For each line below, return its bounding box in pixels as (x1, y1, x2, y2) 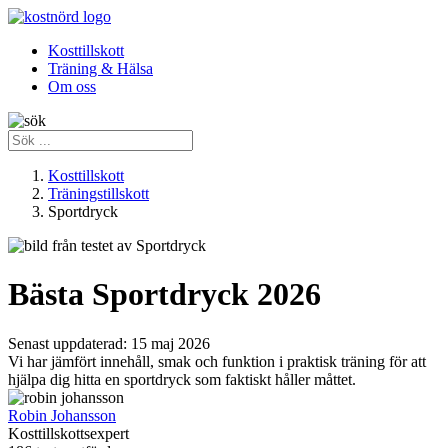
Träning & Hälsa (48, 60, 153, 77)
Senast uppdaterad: (8, 334, 131, 352)
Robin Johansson (8, 406, 116, 424)
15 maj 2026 (131, 334, 210, 352)
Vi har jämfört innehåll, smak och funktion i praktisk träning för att (8, 352, 426, 370)
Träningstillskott (48, 185, 149, 202)
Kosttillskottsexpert (8, 424, 129, 442)
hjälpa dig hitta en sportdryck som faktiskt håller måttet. (8, 370, 356, 388)
